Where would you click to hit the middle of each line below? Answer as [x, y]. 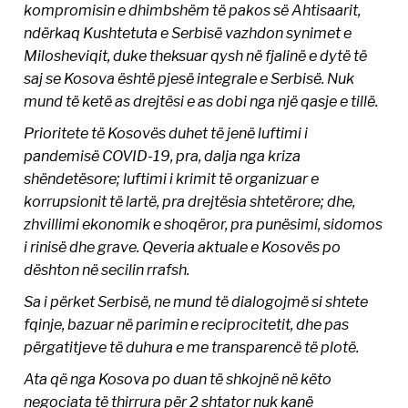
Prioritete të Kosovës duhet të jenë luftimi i [166, 133]
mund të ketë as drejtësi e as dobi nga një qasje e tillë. [201, 102]
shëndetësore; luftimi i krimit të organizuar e [172, 179]
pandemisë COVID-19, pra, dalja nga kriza [163, 156]
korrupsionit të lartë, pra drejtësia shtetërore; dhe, [190, 202]
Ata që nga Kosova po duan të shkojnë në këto [178, 379]
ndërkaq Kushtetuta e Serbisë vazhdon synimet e [188, 33]
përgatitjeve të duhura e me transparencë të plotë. [192, 347]
